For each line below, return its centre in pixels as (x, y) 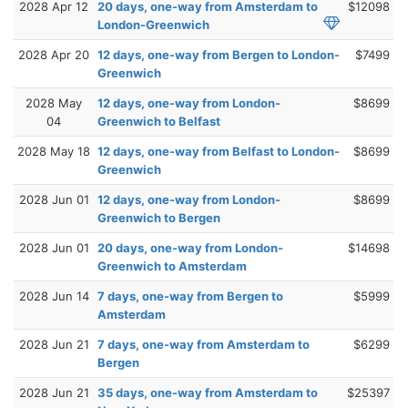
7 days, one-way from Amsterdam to (204, 345)
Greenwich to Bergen (159, 218)
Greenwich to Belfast (159, 122)
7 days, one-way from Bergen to (190, 296)
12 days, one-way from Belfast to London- (219, 152)
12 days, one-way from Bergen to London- (219, 55)
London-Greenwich (153, 25)
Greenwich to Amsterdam (172, 266)
